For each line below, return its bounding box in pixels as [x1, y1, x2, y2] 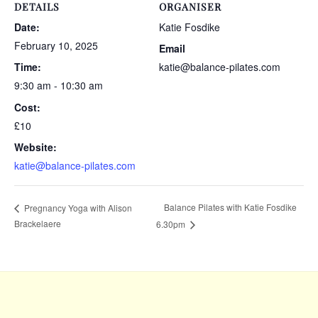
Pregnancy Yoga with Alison [22, 201, 132, 214]
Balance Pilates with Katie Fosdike [163, 201, 297, 214]
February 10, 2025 [14, 38, 98, 53]
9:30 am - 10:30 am [14, 78, 103, 93]
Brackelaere [14, 216, 61, 229]
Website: [14, 140, 57, 155]
